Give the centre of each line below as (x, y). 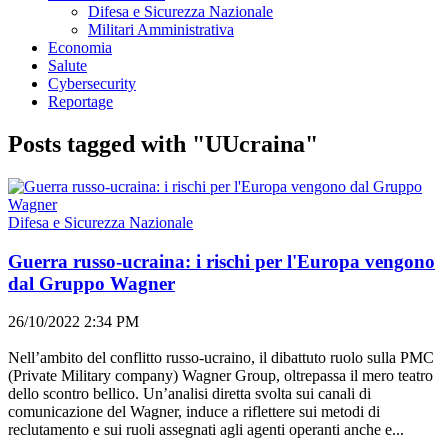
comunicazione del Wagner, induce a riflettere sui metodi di (194, 412)
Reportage (80, 101)
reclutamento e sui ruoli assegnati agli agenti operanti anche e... (206, 430)
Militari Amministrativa (161, 29)
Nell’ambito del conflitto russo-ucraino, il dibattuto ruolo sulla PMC (221, 358)
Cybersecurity (92, 83)
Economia (80, 47)
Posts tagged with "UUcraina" (163, 143)
